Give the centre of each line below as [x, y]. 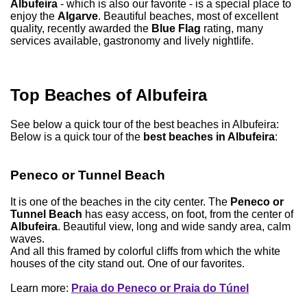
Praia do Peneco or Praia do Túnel [160, 288]
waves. [27, 238]
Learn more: [41, 288]
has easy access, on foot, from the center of [188, 214]
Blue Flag [176, 28]
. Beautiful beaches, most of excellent [188, 16]
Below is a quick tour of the [77, 136]
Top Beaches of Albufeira [109, 95]
